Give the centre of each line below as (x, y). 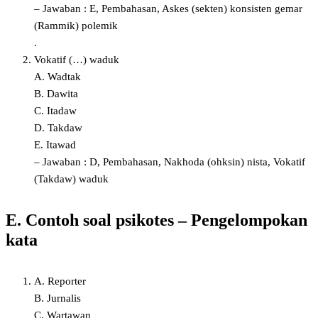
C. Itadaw (55, 110)
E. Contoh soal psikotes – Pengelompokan (157, 220)
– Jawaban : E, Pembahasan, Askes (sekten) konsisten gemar (168, 8)
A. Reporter (60, 281)
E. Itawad (55, 144)
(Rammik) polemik (76, 25)
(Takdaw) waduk (71, 179)
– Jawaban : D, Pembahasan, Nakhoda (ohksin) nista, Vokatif (170, 161)
